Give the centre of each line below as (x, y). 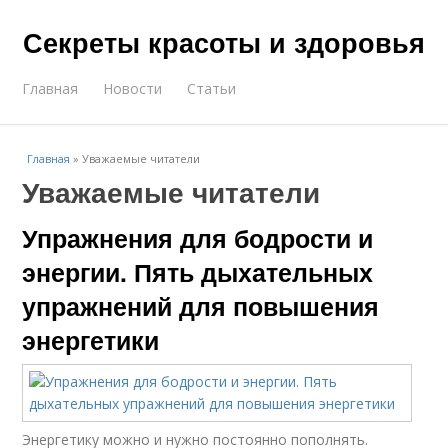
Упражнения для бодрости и (198, 238)
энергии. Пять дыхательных (198, 272)
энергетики (91, 340)
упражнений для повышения (201, 306)
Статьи (212, 88)
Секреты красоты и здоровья (224, 42)
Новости (133, 88)
